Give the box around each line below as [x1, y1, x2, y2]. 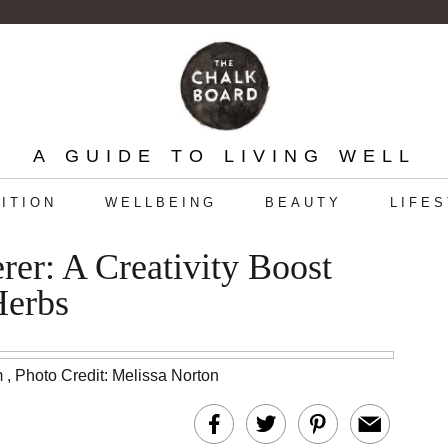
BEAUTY [264, 195, 342, 210]
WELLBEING [104, 195, 217, 210]
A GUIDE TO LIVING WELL [32, 146, 416, 166]
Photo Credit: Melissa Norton [15, 367, 219, 384]
